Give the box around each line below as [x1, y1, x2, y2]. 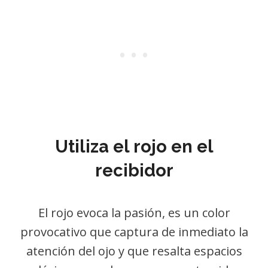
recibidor [95, 160, 173, 181]
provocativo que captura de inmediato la [20, 224, 248, 240]
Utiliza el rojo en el [54, 136, 214, 157]
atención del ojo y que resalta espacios [26, 243, 242, 259]
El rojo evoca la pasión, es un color [38, 205, 230, 221]
